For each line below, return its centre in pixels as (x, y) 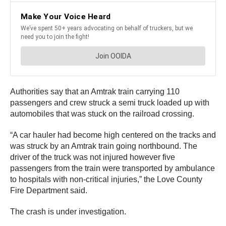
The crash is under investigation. (68, 211)
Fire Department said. (49, 190)
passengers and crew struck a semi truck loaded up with (110, 102)
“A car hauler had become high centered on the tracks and (113, 135)
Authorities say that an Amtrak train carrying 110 (95, 91)
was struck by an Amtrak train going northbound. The (104, 146)
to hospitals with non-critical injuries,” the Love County (106, 179)
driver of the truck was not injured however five (93, 157)
